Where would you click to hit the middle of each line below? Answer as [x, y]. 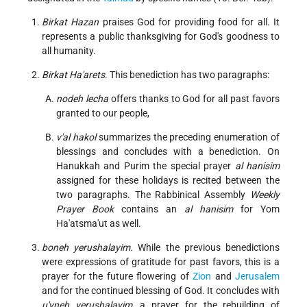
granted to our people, [103, 113]
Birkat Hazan [71, 22]
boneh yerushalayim [86, 248]
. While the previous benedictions [205, 248]
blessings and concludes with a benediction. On [168, 152]
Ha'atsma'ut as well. [99, 224]
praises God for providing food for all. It [189, 22]
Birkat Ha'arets [73, 75]
